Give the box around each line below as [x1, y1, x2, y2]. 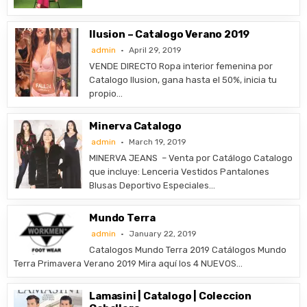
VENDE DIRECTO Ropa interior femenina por [89, 61, 273, 71]
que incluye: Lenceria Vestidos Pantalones [89, 167, 270, 177]
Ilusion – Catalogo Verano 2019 [89, 28, 250, 40]
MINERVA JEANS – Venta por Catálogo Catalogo [89, 153, 293, 163]
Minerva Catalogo [89, 120, 182, 132]
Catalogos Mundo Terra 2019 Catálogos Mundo [89, 245, 287, 255]
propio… [89, 88, 123, 99]
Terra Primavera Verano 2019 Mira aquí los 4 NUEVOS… [14, 258, 243, 269]
